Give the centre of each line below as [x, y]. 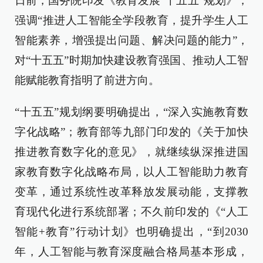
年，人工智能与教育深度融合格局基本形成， [131, 252]
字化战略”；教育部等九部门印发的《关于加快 [131, 132]
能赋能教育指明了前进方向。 [87, 80]
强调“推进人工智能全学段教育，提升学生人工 [131, 20]
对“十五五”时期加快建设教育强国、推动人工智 [131, 60]
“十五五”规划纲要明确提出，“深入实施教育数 [131, 112]
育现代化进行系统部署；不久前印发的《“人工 [131, 212]
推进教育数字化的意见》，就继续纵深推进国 [131, 152]
